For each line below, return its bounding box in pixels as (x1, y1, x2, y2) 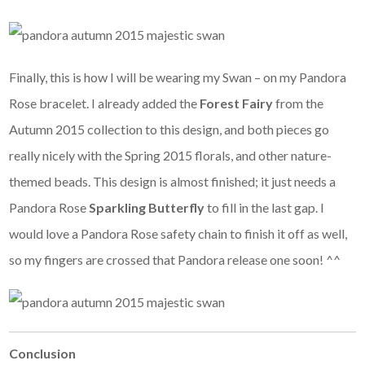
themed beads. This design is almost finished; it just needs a (9, 173, 336, 189)
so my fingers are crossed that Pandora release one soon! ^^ (9, 251, 341, 267)
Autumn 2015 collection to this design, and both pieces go (9, 121, 330, 137)
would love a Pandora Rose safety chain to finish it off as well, (9, 225, 348, 241)
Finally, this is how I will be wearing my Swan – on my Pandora (9, 68, 347, 85)
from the (275, 95, 324, 111)
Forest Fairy (200, 95, 276, 111)
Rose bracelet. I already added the (9, 95, 200, 111)
